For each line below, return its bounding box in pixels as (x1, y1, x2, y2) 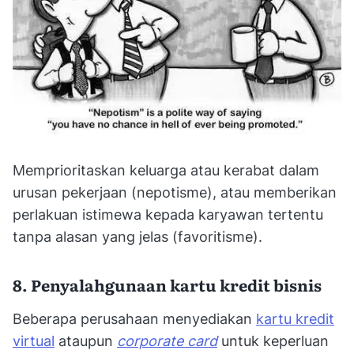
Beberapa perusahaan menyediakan (13, 311, 256, 328)
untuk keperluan (217, 333, 329, 350)
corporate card (117, 333, 217, 350)
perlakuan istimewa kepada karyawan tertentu (13, 206, 323, 224)
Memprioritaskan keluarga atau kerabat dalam (13, 162, 319, 179)
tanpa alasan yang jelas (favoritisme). (13, 228, 262, 246)
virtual (13, 333, 55, 350)
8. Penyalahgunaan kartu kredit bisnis (13, 273, 322, 297)
